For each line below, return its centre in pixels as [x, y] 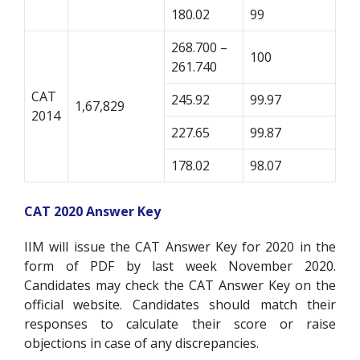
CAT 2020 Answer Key [92, 211]
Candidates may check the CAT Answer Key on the [180, 285]
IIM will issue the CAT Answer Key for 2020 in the [180, 246]
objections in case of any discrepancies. [141, 343]
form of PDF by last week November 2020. [180, 266]
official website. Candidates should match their [180, 304]
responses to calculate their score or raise [180, 323]
